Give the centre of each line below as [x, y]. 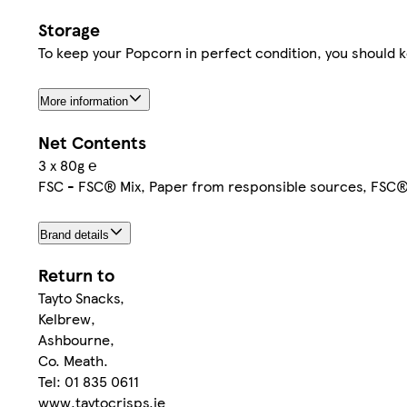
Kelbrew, [67, 319]
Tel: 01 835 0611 [89, 382]
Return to [76, 275]
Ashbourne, [76, 340]
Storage [69, 29]
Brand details [74, 234]
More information [84, 101]
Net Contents [92, 142]
